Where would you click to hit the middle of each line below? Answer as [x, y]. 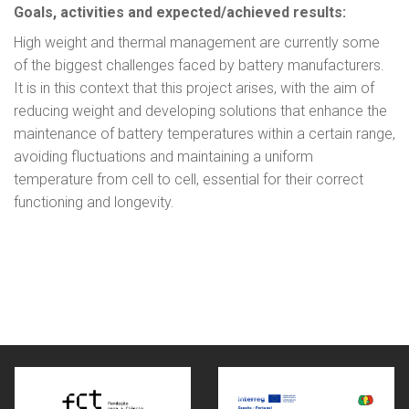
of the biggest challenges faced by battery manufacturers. [199, 65]
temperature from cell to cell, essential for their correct [189, 179]
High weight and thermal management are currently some [197, 42]
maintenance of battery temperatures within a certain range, [204, 133]
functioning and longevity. [94, 202]
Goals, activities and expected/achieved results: [180, 12]
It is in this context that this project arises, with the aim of [194, 88]
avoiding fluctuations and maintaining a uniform [163, 156]
